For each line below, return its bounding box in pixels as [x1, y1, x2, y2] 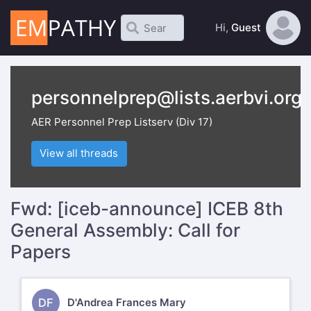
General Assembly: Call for [10, 219, 240, 241]
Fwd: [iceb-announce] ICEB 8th [10, 197, 283, 219]
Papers [10, 240, 71, 262]
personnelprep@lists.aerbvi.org [31, 87, 302, 108]
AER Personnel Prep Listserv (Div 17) [31, 115, 212, 128]
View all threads [40, 146, 119, 160]
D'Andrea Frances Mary [67, 296, 186, 310]
